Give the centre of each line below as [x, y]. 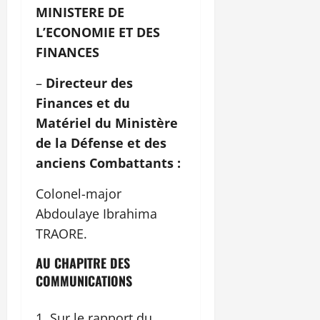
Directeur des [89, 83]
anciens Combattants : [108, 163]
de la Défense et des [101, 143]
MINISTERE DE [80, 12]
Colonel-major [79, 194]
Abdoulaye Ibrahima [96, 214]
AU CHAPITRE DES [83, 263]
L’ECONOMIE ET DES [98, 32]
